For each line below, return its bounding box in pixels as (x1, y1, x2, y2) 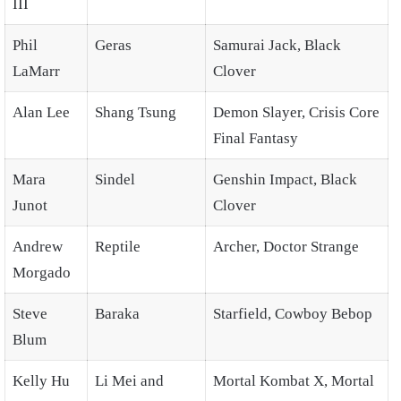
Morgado (13, 264, 71, 282)
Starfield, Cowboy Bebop (213, 305, 372, 323)
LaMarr (13, 63, 60, 81)
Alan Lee (13, 104, 70, 122)
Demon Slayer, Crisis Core (213, 104, 380, 122)
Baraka (95, 305, 140, 323)
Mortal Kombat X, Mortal (213, 372, 374, 390)
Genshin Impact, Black (213, 171, 357, 189)
